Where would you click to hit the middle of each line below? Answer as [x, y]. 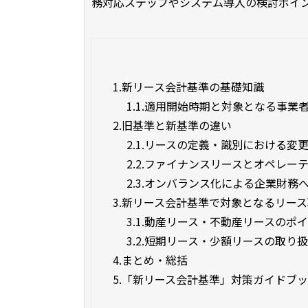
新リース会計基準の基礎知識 [193, 87]
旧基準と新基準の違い [177, 125]
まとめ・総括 [155, 260]
